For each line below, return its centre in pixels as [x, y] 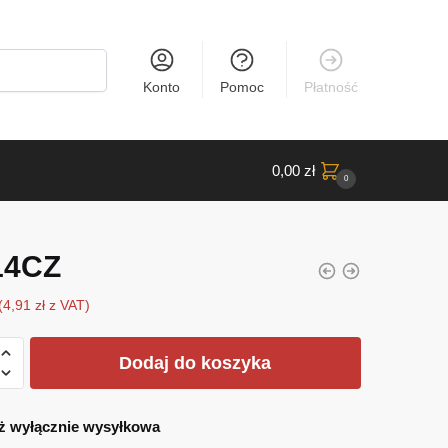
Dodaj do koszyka [195, 362]
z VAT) [67, 305]
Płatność [331, 87]
